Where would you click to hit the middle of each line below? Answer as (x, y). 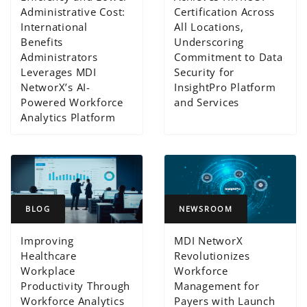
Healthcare (49, 256)
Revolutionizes (212, 256)
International (54, 27)
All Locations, (209, 27)
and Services (207, 102)
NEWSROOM (206, 209)
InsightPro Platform (225, 87)
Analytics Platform (68, 118)
